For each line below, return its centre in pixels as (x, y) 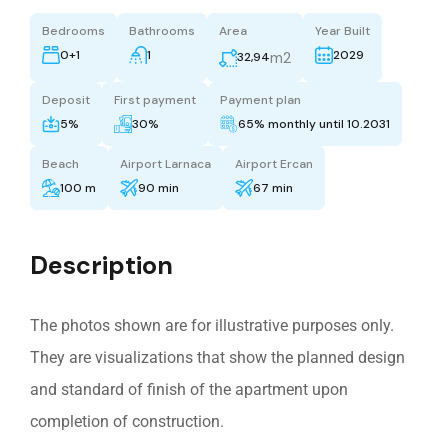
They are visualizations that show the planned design (217, 357)
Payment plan (260, 99)
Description (101, 265)
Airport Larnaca (165, 163)
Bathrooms (162, 30)
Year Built (342, 30)
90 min (158, 187)
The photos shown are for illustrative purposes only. (212, 325)
